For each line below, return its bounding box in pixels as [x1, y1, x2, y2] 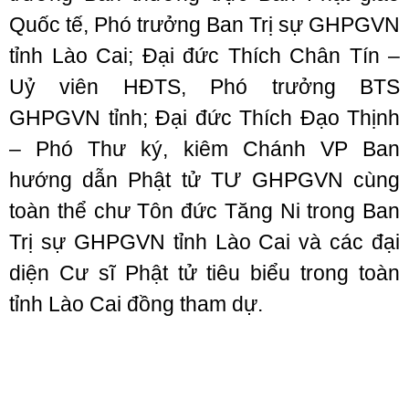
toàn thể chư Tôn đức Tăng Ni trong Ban [9, 199, 400, 223]
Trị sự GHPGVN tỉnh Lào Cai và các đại [9, 230, 400, 254]
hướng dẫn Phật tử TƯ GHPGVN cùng [9, 168, 400, 192]
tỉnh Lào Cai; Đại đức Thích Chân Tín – [9, 44, 400, 68]
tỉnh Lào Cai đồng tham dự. [9, 292, 263, 316]
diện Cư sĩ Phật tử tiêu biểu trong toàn [9, 261, 400, 285]
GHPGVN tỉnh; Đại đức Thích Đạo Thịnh [9, 106, 400, 130]
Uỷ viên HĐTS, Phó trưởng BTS [9, 75, 400, 99]
